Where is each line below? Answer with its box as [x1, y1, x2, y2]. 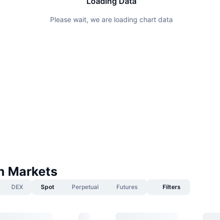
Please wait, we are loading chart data [50, 15, 173, 24]
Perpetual [72, 183, 99, 191]
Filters [162, 183, 181, 191]
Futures [116, 183, 137, 191]
